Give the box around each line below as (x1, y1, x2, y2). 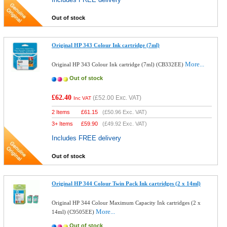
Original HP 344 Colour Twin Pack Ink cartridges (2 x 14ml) (52, 180, 201, 186)
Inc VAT (73, 95, 92, 101)
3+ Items (52, 121, 73, 127)
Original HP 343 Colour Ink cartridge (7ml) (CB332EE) (52, 61, 185, 67)
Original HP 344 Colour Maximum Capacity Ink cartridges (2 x (52, 200, 201, 206)
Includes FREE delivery (52, 134, 122, 142)
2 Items (52, 109, 70, 115)
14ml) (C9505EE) (52, 209, 96, 215)
